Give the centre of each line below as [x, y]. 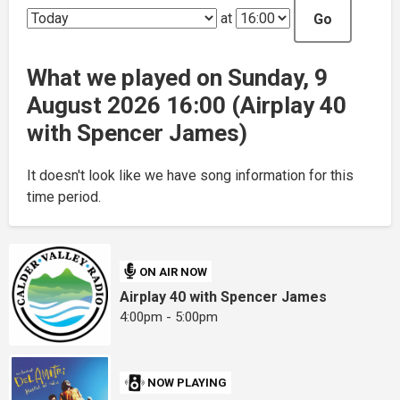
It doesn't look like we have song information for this [190, 175]
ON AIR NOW [174, 271]
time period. [64, 196]
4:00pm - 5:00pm [169, 317]
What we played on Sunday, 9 [177, 77]
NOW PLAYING [187, 382]
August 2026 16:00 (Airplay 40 [187, 105]
